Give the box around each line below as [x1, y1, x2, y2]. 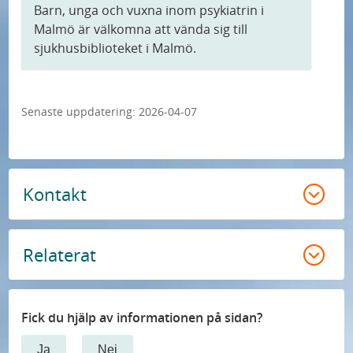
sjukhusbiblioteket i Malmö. [34, 39, 197, 58]
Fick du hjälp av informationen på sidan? [21, 309, 263, 327]
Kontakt [23, 181, 87, 206]
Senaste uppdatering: [21, 104, 136, 120]
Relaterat [23, 242, 97, 266]
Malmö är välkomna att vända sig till [34, 20, 248, 39]
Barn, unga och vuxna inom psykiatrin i [34, 2, 265, 20]
